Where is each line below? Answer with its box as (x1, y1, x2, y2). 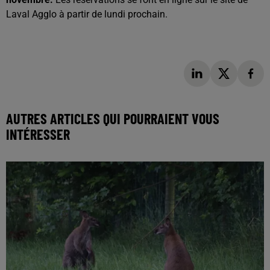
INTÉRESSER (6, 125, 70, 143)
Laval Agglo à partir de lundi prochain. (6, 8, 170, 20)
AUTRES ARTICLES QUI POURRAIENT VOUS (6, 110, 219, 128)
